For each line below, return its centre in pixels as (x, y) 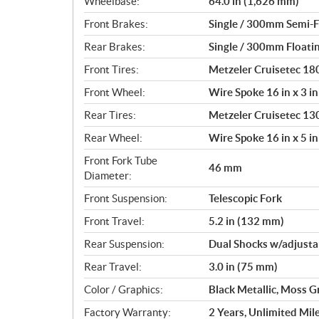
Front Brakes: (116, 23)
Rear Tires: (110, 115)
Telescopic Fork (245, 198)
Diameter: (108, 175)
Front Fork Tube (121, 160)
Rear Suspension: (124, 244)
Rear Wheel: (113, 137)
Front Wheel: (115, 92)
